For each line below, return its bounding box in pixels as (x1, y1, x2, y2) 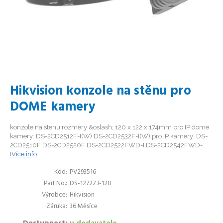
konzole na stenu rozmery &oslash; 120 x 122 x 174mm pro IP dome (10, 123, 209, 131)
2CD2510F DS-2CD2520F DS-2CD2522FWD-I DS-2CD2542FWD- (10, 141, 203, 149)
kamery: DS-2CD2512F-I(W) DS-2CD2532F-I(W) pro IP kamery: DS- (10, 132, 208, 140)
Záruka (46, 201, 66, 212)
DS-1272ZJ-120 (70, 178, 111, 189)
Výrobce (42, 190, 66, 200)
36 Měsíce (70, 201, 98, 212)
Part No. (44, 178, 66, 189)
